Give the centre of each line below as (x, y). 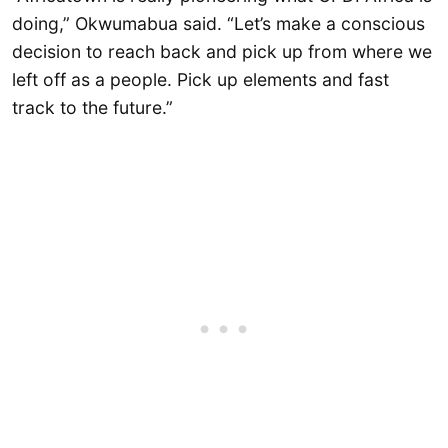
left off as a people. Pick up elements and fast (200, 80)
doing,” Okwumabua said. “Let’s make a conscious (218, 24)
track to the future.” (92, 108)
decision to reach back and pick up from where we (222, 52)
